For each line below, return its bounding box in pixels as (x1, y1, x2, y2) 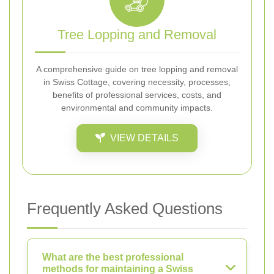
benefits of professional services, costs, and (53, 89, 221, 100)
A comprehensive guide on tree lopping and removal (36, 64, 238, 74)
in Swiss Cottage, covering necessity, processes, (43, 76, 231, 87)
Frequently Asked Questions (27, 199, 223, 218)
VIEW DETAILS (110, 132, 179, 143)
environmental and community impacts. (61, 102, 213, 113)
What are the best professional (42, 251, 183, 262)
